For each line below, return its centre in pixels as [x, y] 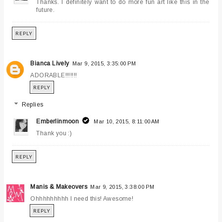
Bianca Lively [50, 64]
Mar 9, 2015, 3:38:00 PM [122, 187]
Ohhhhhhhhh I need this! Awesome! [82, 199]
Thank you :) [54, 134]
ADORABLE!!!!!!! [54, 76]
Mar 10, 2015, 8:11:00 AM [127, 122]
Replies [32, 105]
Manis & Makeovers [59, 187]
